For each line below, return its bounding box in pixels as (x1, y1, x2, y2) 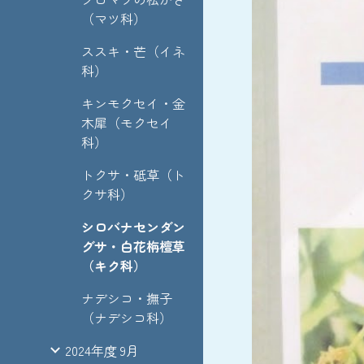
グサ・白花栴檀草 (81, 236, 185, 256)
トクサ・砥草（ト (81, 165, 185, 184)
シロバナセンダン (81, 217, 185, 236)
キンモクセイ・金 (81, 93, 185, 113)
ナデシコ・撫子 (81, 288, 172, 308)
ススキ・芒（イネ (81, 41, 185, 61)
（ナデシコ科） (81, 308, 172, 327)
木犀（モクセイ (81, 113, 172, 132)
